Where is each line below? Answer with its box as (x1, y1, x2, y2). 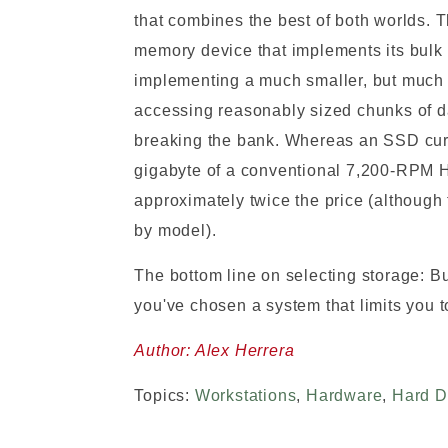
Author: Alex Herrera (134, 342, 295, 359)
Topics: (134, 387, 195, 404)
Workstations (194, 387, 297, 404)
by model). (134, 222, 217, 239)
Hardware (306, 387, 383, 404)
